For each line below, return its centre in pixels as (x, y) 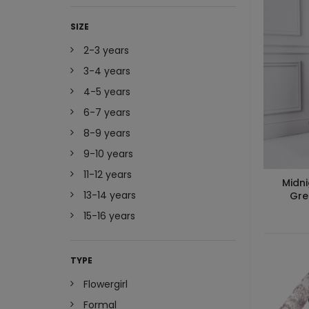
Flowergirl (106, 285)
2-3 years (106, 51)
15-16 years (109, 216)
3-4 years (107, 71)
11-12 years (108, 175)
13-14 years (110, 196)
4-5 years (107, 92)
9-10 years (108, 154)
